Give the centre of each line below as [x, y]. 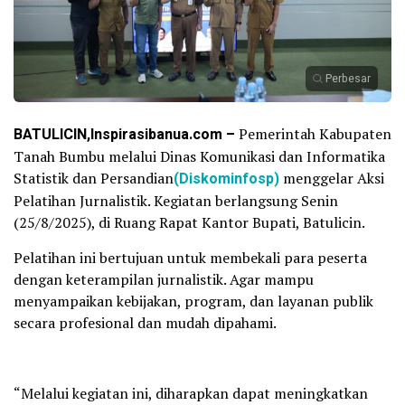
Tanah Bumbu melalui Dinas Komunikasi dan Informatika [199, 156]
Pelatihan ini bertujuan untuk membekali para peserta [190, 257]
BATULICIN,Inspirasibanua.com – [124, 134]
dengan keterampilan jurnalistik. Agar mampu [164, 279]
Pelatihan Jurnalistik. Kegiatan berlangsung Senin [176, 200]
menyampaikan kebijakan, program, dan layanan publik [193, 301]
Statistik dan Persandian [94, 178]
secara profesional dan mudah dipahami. [145, 322]
